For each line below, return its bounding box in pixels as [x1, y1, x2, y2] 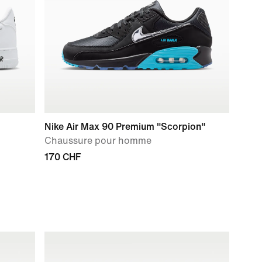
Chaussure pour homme [44, 136, 151, 146]
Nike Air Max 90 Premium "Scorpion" [44, 122, 205, 132]
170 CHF [44, 152, 81, 162]
